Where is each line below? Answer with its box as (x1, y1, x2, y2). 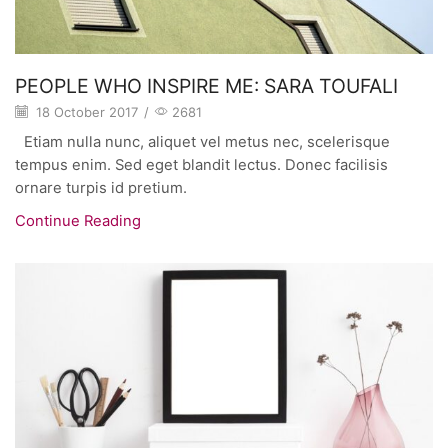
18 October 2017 (32, 103, 138, 120)
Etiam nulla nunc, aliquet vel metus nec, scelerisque (15, 133, 390, 152)
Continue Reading (15, 212, 141, 231)
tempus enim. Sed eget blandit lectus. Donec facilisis (15, 156, 388, 175)
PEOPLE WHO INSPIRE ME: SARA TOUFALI (15, 74, 398, 99)
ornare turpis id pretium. (15, 179, 187, 198)
